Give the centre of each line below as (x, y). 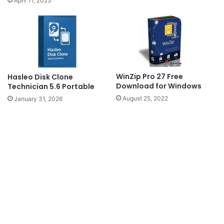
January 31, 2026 (38, 99)
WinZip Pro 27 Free (149, 76)
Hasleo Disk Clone (40, 77)
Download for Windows (159, 86)
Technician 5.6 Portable (51, 87)
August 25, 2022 (145, 98)
